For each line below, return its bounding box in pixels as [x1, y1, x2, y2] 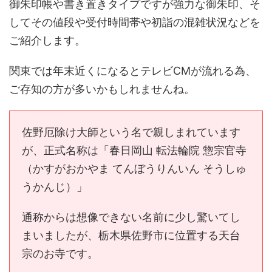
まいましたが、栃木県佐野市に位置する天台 [22, 229, 240, 242]
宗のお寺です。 [22, 247, 98, 260]
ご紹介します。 [9, 34, 86, 47]
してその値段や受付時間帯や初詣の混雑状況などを [9, 16, 260, 29]
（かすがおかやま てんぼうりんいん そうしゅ [22, 162, 246, 175]
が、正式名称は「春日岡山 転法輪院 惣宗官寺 [22, 144, 246, 157]
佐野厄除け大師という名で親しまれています [22, 126, 240, 138]
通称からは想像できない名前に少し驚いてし [22, 211, 240, 223]
